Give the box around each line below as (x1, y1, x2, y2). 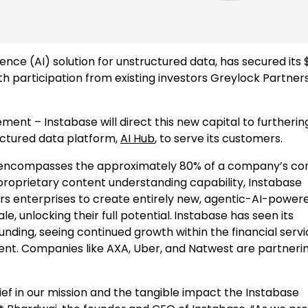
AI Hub (120, 130, 155, 146)
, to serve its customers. (155, 130, 283, 146)
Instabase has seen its (174, 207, 294, 223)
